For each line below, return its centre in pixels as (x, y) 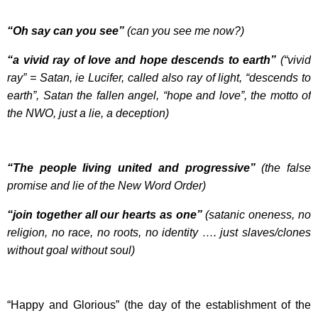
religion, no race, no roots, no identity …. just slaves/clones (159, 232)
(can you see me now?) (184, 31)
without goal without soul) (71, 250)
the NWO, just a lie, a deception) (88, 113)
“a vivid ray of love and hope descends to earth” (142, 60)
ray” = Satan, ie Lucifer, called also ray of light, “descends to (159, 77)
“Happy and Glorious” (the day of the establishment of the (159, 305)
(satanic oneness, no (258, 214)
